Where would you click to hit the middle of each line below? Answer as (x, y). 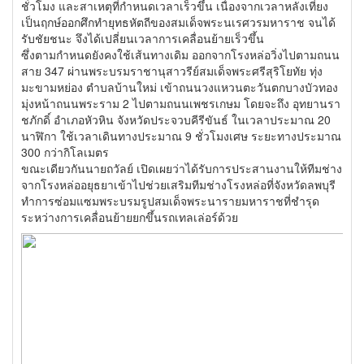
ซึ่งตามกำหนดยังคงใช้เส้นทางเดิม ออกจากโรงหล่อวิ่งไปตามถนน (180, 54)
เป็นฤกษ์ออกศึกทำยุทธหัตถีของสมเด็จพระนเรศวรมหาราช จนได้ (178, 22)
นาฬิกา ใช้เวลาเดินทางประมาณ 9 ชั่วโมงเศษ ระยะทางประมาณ (181, 136)
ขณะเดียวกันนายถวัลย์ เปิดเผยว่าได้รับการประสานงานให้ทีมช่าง (182, 168)
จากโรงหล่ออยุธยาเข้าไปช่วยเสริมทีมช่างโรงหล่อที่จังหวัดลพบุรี (178, 184)
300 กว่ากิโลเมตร (65, 152)
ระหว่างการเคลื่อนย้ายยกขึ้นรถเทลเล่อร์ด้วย (130, 217)
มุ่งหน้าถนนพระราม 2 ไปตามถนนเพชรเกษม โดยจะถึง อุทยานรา (181, 103)
